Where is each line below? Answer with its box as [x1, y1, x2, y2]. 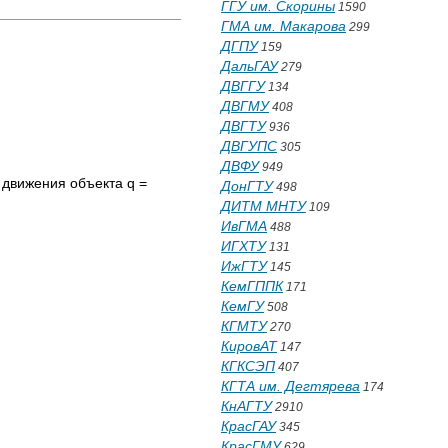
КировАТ [221, 338, 277, 354]
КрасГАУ [221, 418, 276, 434]
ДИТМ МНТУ [221, 198, 306, 214]
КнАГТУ [221, 398, 272, 414]
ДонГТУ [221, 178, 273, 194]
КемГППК [221, 278, 283, 294]
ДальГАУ [221, 58, 278, 74]
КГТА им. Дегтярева [221, 378, 360, 394]
